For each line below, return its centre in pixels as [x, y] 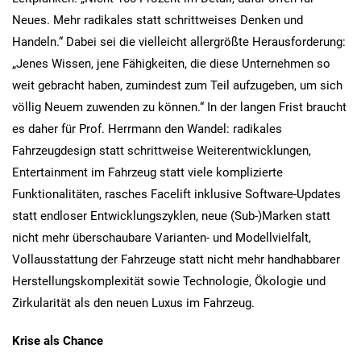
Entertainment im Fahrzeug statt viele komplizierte [147, 172]
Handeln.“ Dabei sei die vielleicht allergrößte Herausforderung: [179, 41]
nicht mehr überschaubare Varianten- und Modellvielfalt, [162, 237]
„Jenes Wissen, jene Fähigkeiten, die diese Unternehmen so [171, 63]
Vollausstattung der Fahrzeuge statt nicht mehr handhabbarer [176, 259]
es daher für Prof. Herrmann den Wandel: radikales [147, 129]
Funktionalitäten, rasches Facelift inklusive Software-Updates [176, 194]
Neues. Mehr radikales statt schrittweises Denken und [158, 20]
